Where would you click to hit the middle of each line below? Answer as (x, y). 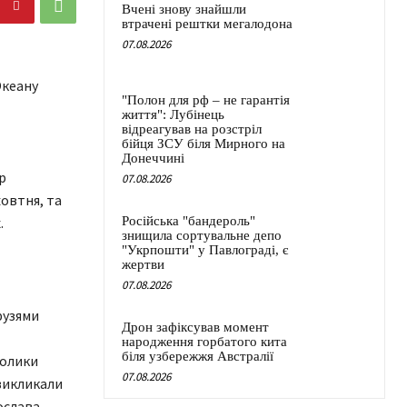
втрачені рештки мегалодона (207, 24)
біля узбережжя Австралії (198, 357)
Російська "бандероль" (189, 221)
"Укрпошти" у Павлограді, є (205, 250)
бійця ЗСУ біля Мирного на (203, 144)
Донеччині (153, 159)
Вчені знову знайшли (184, 10)
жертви (143, 265)
